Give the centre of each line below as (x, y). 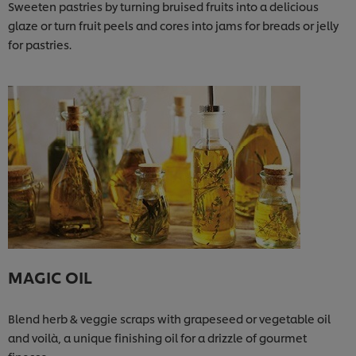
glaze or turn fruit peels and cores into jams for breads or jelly (173, 25)
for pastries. (40, 44)
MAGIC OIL (50, 276)
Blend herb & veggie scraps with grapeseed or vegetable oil (169, 318)
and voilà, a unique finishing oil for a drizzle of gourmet (157, 337)
